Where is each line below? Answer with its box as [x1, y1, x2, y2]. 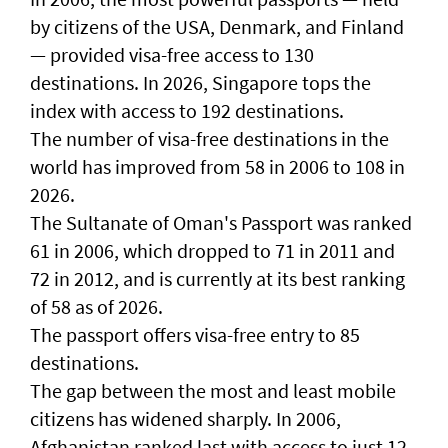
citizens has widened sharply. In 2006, [30, 405, 341, 431]
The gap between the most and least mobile [30, 377, 396, 403]
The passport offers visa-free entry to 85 [30, 321, 360, 347]
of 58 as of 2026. [30, 293, 163, 319]
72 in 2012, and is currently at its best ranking [30, 265, 405, 291]
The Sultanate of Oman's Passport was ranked [30, 209, 412, 235]
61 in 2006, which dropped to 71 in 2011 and [30, 237, 395, 263]
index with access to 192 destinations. [30, 97, 344, 123]
